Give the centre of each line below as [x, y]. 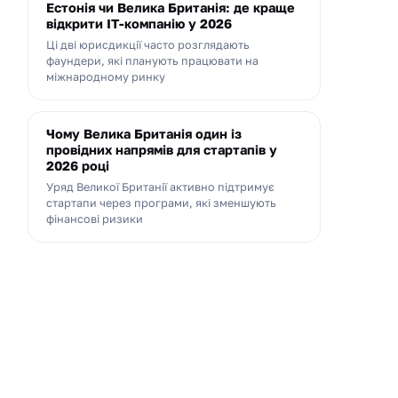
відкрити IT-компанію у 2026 [139, 24]
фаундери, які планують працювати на [152, 61]
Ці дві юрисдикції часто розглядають [148, 45]
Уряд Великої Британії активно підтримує [160, 187]
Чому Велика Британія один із [144, 134]
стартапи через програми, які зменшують [161, 203]
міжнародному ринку [106, 77]
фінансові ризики [95, 219]
